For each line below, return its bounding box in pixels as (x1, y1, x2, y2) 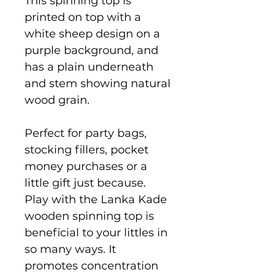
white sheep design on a (25, 26, 160, 41)
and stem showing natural (25, 76, 171, 90)
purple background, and (25, 43, 158, 57)
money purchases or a (25, 159, 147, 173)
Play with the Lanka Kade (25, 192, 167, 206)
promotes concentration (25, 258, 158, 273)
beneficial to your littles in (25, 225, 168, 239)
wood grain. (25, 93, 90, 107)
